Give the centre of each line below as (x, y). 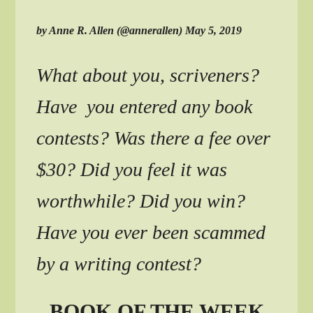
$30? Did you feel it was (132, 169)
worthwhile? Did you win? (141, 201)
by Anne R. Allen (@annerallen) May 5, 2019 (139, 30)
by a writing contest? (122, 263)
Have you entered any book (145, 106)
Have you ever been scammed (151, 232)
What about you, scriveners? (148, 75)
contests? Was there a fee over (154, 138)
